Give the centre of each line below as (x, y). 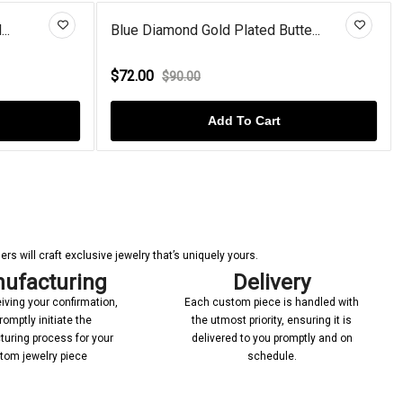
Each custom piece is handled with (272, 302)
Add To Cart (278, 120)
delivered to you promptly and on (272, 338)
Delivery (272, 282)
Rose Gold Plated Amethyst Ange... (254, 30)
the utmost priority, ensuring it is (272, 320)
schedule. (272, 356)
